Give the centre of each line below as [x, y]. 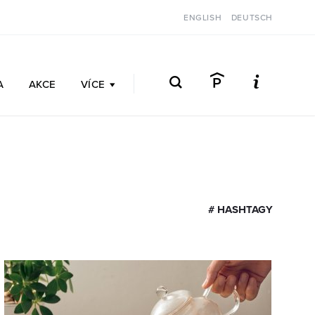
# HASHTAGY [240, 210]
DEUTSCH [252, 18]
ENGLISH [202, 18]
